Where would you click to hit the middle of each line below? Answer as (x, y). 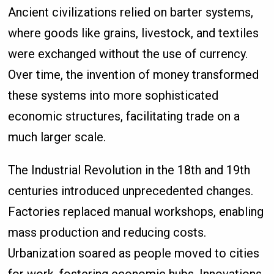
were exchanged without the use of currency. (128, 54)
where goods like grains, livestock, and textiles (134, 33)
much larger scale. (57, 137)
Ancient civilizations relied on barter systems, (131, 13)
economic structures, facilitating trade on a (124, 117)
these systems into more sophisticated (113, 96)
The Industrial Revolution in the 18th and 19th (129, 170)
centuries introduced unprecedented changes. (131, 191)
